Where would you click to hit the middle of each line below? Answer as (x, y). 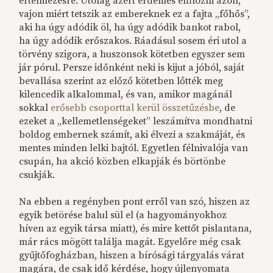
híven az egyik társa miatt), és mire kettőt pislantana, (136, 229)
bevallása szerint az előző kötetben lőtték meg (121, 81)
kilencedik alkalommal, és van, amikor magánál (126, 95)
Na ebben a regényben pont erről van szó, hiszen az (135, 202)
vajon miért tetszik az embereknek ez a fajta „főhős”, (135, 14)
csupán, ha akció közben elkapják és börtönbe (122, 162)
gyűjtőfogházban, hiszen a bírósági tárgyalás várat (132, 256)
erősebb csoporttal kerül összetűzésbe (135, 108)
